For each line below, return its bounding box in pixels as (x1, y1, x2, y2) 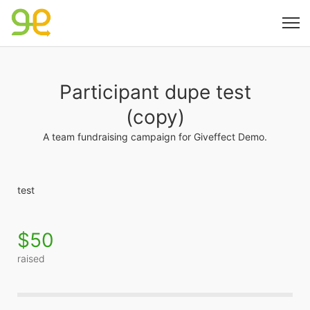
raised (17, 253, 45, 264)
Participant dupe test (59, 80, 251, 104)
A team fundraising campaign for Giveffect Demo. (43, 131, 267, 143)
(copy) (125, 105, 185, 129)
